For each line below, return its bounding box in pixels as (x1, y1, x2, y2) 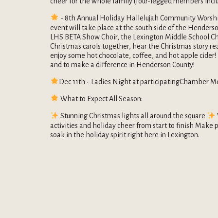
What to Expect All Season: (59, 95, 145, 103)
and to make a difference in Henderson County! (50, 60, 196, 69)
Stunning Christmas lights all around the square (59, 112, 207, 120)
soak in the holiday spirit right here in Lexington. (50, 130, 200, 139)
